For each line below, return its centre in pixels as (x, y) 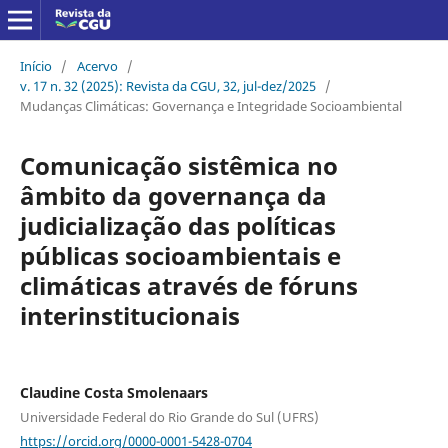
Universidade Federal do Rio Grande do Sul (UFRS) (169, 416)
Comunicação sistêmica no (178, 165)
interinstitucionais (129, 315)
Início (35, 65)
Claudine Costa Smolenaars (113, 392)
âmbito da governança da (173, 195)
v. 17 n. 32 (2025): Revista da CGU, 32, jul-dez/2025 (167, 85)
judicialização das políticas (177, 225)
